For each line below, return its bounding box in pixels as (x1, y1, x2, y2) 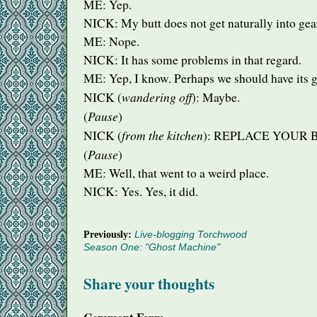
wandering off (122, 88, 192, 106)
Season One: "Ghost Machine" (83, 241, 220, 253)
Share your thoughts (83, 272, 214, 295)
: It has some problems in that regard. (115, 52, 301, 69)
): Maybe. (192, 89, 240, 106)
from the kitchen (122, 127, 203, 144)
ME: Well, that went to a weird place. (83, 165, 269, 182)
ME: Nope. (83, 33, 139, 50)
